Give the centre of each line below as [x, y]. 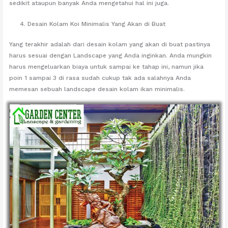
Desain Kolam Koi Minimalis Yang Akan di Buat [97, 24]
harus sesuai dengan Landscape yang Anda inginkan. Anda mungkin [111, 56]
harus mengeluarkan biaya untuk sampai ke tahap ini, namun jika [107, 67]
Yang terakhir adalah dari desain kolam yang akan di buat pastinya [110, 45]
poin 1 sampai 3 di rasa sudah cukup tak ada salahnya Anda [100, 78]
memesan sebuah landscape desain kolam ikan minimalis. [97, 89]
